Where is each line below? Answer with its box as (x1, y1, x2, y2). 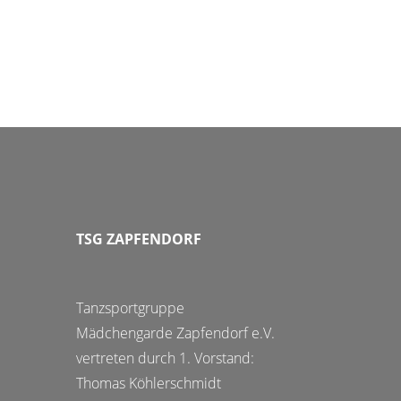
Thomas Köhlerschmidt (76, 373, 221, 393)
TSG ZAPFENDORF (76, 229, 201, 249)
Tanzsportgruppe (76, 298, 184, 318)
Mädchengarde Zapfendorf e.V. (76, 323, 275, 343)
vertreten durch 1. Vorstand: (76, 348, 254, 368)
